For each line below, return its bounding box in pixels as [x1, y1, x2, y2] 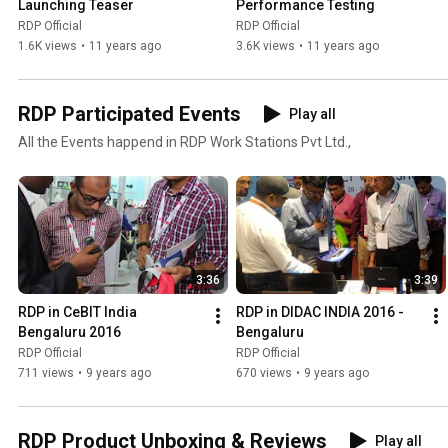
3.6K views [236, 39, 295, 54]
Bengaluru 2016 [18, 324, 121, 341]
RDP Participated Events [18, 102, 241, 127]
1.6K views [18, 39, 77, 54]
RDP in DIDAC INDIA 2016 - [236, 304, 404, 321]
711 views [18, 366, 74, 381]
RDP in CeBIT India [18, 304, 137, 321]
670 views [236, 366, 292, 381]
